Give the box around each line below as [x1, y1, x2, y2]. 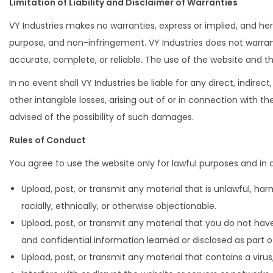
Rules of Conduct [9, 134, 86, 146]
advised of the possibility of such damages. [9, 111, 194, 123]
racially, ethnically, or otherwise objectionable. [21, 200, 216, 212]
